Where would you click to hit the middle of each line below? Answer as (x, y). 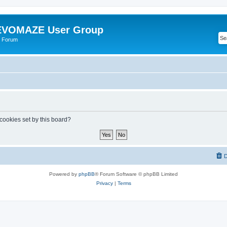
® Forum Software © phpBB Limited (136, 174)
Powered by (64, 174)
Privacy (104, 183)
